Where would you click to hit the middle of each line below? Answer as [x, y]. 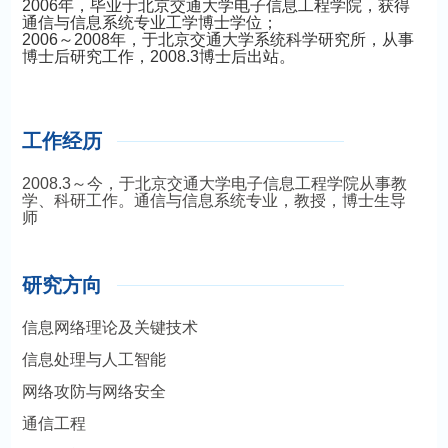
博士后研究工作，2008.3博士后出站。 [158, 56]
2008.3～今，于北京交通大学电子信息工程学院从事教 [214, 183]
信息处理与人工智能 [93, 359]
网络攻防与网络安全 [93, 391]
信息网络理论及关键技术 [109, 327]
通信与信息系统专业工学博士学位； [149, 22]
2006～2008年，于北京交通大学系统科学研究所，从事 [217, 39]
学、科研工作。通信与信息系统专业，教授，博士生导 [213, 200]
